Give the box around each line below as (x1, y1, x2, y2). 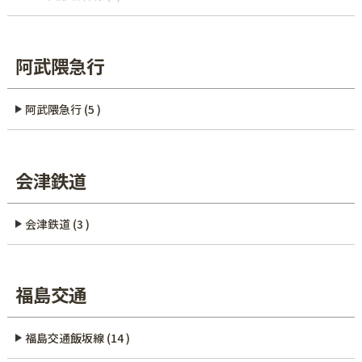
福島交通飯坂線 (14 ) (25, 330, 131, 347)
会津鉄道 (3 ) (25, 215, 90, 232)
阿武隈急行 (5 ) (25, 101, 102, 118)
